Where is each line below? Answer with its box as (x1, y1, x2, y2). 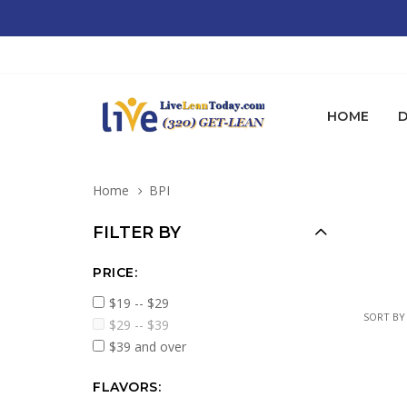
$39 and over (109, 338, 186, 355)
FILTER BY (93, 223, 181, 243)
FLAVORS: (93, 379, 161, 395)
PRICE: (93, 264, 137, 281)
